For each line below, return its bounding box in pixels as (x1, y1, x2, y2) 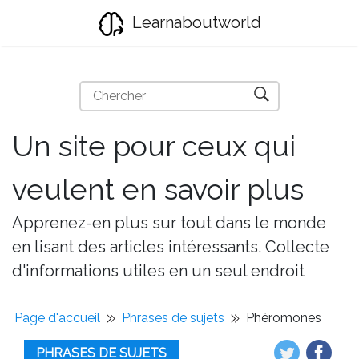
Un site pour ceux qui (12, 129, 296, 163)
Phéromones (246, 310, 321, 325)
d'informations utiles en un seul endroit (12, 261, 305, 280)
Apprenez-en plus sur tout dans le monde (12, 213, 326, 232)
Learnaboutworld (127, 13, 261, 32)
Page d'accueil (14, 310, 100, 325)
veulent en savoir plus (12, 172, 304, 206)
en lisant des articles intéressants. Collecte (12, 237, 329, 256)
